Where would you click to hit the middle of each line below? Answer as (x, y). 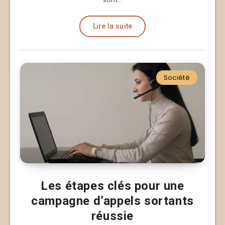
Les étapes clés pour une (113, 186)
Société (177, 77)
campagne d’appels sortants (113, 201)
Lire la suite (113, 26)
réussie (113, 216)
